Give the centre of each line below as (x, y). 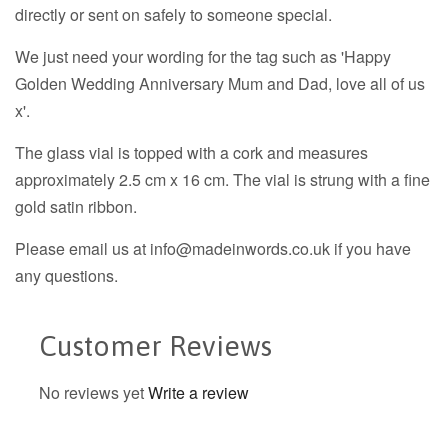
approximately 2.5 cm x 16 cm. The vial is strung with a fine (222, 179)
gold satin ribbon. (76, 206)
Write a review (198, 392)
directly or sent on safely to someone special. (173, 14)
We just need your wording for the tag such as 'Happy (203, 56)
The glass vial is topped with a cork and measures (191, 152)
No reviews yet (91, 392)
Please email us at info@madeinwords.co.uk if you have (213, 248)
